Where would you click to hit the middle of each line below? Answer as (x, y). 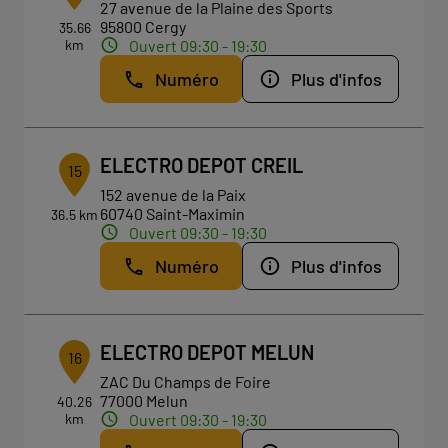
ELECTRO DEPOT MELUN (207, 352)
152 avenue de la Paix (173, 194)
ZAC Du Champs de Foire (186, 381)
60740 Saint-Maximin (173, 213)
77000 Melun (144, 400)
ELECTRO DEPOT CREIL (202, 165)
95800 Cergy (143, 26)
